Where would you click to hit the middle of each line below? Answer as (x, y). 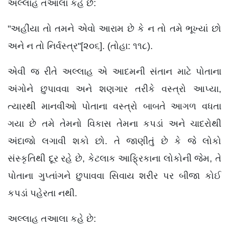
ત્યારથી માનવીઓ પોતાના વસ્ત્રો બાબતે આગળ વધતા (114, 106)
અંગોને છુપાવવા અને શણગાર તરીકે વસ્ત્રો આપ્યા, (114, 89)
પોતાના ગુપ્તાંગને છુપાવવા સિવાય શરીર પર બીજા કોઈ (114, 176)
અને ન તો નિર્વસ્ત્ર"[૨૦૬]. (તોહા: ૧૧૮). (80, 46)
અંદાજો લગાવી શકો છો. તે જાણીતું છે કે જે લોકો (114, 141)
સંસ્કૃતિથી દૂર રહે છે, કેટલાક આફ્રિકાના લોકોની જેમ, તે (114, 158)
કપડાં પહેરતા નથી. (42, 193)
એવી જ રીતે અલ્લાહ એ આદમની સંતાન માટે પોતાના (114, 72)
